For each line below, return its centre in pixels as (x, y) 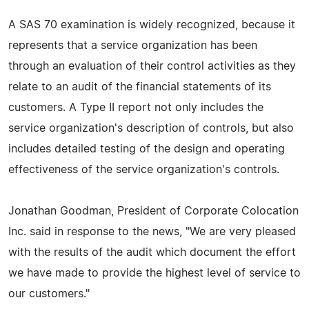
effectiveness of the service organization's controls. (144, 169)
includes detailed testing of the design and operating (147, 149)
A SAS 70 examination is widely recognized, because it (152, 24)
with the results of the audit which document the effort (152, 252)
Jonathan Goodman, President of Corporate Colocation (153, 211)
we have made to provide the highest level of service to (154, 273)
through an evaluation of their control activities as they (152, 66)
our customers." (49, 293)
